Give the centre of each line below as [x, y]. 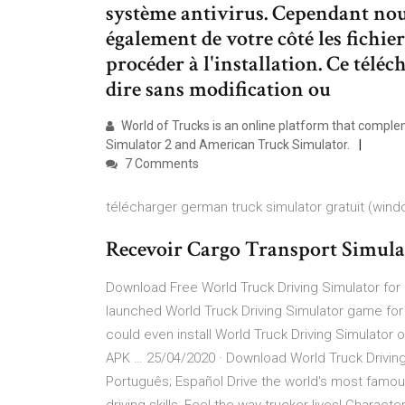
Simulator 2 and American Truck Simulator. [228, 145]
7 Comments [160, 164]
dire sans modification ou [218, 89]
